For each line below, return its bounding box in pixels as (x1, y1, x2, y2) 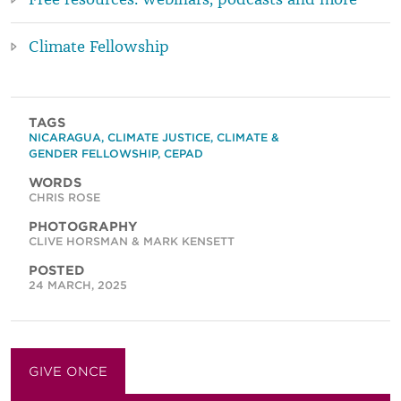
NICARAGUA (29, 130, 101, 144)
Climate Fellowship (29, 36, 169, 56)
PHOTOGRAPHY (29, 218, 138, 234)
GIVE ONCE (29, 363, 107, 379)
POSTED (29, 262, 85, 277)
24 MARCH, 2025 (29, 277, 127, 292)
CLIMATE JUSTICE (107, 130, 210, 144)
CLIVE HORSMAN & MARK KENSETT (29, 234, 235, 248)
